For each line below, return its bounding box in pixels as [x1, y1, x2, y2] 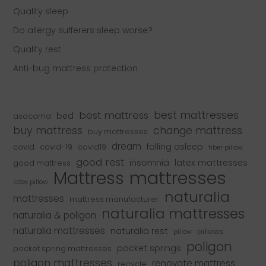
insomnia [129, 156, 170, 169]
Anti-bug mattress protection [13, 62, 138, 75]
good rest [76, 154, 125, 169]
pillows [197, 226, 224, 236]
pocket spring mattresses [13, 243, 112, 254]
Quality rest [13, 43, 62, 56]
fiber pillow [208, 142, 243, 152]
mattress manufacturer [69, 194, 160, 204]
